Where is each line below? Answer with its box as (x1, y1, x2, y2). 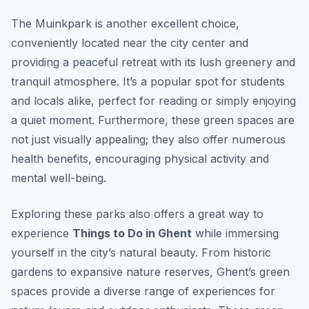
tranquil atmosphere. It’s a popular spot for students (11, 74, 285, 89)
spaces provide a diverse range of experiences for (11, 284, 275, 299)
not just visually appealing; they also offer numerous (11, 132, 286, 147)
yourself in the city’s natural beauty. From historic (11, 246, 271, 260)
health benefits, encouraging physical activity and (11, 152, 269, 166)
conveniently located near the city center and (11, 36, 248, 50)
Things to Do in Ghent (72, 226, 192, 241)
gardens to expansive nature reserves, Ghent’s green (11, 265, 290, 279)
